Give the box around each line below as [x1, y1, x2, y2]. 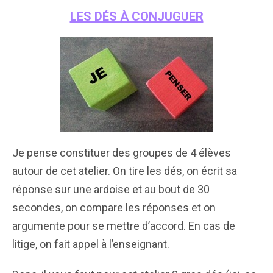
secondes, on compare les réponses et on [12, 200, 216, 214]
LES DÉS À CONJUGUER [69, 9, 204, 24]
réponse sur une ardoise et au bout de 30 [12, 182, 210, 196]
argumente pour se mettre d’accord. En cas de [12, 219, 235, 232]
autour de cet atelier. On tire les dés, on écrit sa [12, 164, 237, 177]
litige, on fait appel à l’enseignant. [12, 237, 169, 250]
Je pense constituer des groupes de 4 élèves [12, 146, 231, 159]
